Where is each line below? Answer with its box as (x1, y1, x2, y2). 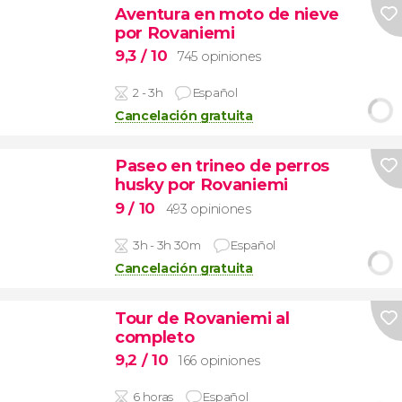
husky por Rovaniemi (114, 174, 288, 196)
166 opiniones (179, 353, 260, 370)
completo (114, 326, 195, 347)
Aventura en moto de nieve (114, 3, 339, 24)
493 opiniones (165, 200, 251, 217)
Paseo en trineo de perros (114, 155, 329, 177)
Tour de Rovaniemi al (114, 307, 290, 328)
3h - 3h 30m (133, 237, 201, 252)
